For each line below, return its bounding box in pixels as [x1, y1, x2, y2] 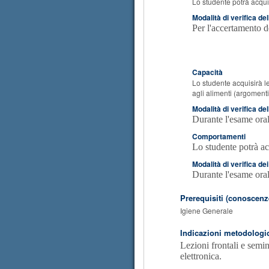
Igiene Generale [180, 205, 233, 216]
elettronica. [180, 251, 222, 261]
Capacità [192, 67, 223, 77]
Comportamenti [192, 131, 246, 142]
